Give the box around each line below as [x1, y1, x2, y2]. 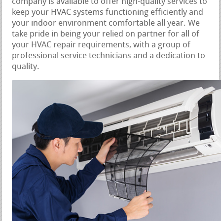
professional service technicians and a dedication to [12, 51, 206, 60]
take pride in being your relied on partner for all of [12, 30, 200, 38]
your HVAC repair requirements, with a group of [12, 40, 191, 49]
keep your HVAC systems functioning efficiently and [12, 8, 204, 17]
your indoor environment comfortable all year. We [12, 19, 200, 28]
